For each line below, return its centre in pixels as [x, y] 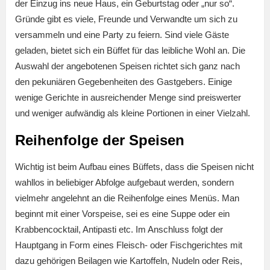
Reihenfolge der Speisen [100, 140]
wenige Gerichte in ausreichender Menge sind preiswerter [128, 98]
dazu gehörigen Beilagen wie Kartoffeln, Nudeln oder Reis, [129, 261]
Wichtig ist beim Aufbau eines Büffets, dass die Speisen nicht [134, 167]
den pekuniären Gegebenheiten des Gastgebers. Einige [124, 82]
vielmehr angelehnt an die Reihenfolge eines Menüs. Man [127, 198]
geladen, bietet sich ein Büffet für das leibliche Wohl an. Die [130, 51]
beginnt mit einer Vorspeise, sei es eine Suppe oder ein [122, 214]
